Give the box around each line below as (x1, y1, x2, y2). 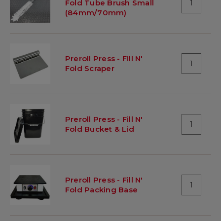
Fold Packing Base (65, 184, 138, 194)
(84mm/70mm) (65, 7, 127, 17)
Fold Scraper (65, 63, 114, 73)
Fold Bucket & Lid (65, 124, 135, 134)
